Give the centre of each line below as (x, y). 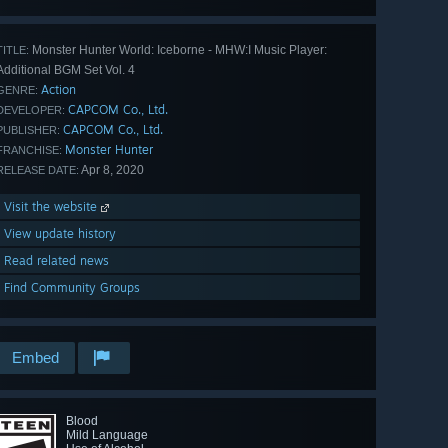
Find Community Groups (72, 288)
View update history (60, 234)
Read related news (56, 261)
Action (58, 90)
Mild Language (107, 435)
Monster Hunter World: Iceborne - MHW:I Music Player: (178, 50)
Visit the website (52, 207)
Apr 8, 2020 (111, 170)
